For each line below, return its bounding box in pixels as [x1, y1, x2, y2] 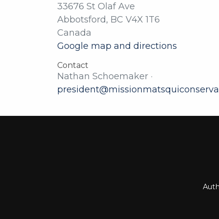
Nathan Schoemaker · [57, 71, 153, 82]
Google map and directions [57, 41, 177, 51]
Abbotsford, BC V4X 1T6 [57, 14, 160, 25]
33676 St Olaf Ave [57, 1, 135, 12]
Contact [57, 61, 88, 70]
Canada [57, 27, 91, 38]
